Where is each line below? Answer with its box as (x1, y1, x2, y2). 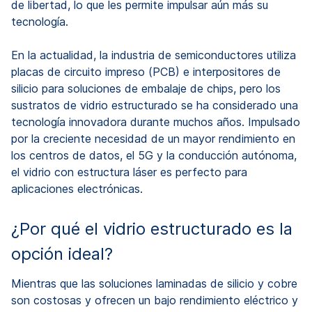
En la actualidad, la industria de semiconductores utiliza (11, 47, 296, 62)
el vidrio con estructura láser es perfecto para (11, 164, 247, 179)
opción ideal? (11, 243, 113, 264)
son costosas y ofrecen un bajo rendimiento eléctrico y (11, 292, 298, 307)
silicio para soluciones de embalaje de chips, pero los (11, 81, 281, 95)
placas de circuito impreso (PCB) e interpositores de (11, 64, 281, 79)
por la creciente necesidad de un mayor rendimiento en (11, 131, 295, 146)
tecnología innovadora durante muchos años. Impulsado (11, 114, 300, 129)
